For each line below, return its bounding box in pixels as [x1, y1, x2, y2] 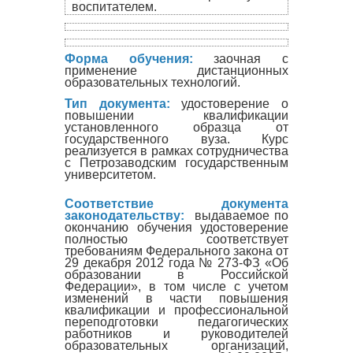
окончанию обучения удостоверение [65, 220, 288, 234]
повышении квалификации [65, 108, 288, 122]
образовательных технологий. [65, 75, 240, 89]
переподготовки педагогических [65, 314, 288, 329]
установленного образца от [65, 120, 288, 134]
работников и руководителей [65, 326, 288, 340]
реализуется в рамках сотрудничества [65, 143, 288, 158]
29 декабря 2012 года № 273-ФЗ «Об [65, 255, 288, 269]
